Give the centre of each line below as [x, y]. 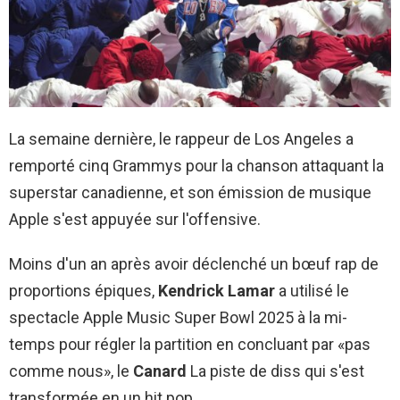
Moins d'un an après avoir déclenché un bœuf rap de [194, 263]
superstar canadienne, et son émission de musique [190, 192]
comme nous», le [71, 371]
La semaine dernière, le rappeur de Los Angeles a [181, 138]
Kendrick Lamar [217, 290]
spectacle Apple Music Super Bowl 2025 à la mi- [178, 317]
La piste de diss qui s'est [275, 371]
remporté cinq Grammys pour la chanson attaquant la [196, 165]
